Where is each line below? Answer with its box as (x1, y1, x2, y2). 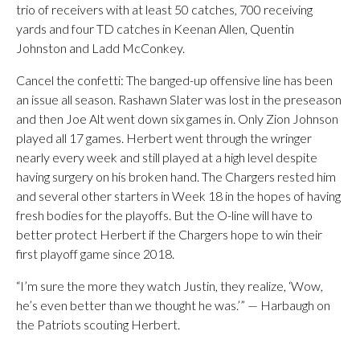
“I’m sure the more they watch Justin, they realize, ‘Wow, (16, 278, 323, 293)
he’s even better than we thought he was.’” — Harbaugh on (16, 297, 330, 313)
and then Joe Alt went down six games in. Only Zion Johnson (16, 111, 338, 126)
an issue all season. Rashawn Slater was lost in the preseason (16, 92, 342, 107)
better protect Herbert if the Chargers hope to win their (16, 227, 322, 242)
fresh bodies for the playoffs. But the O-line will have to (16, 207, 313, 223)
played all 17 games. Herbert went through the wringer (16, 130, 312, 145)
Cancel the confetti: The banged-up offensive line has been (16, 72, 333, 88)
